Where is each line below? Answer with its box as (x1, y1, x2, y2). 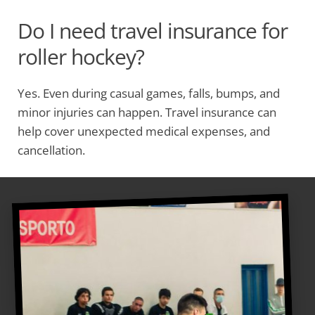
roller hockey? (18, 42, 144, 71)
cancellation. (18, 142, 85, 158)
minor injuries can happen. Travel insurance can (18, 104, 276, 120)
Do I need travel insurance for (18, 16, 288, 45)
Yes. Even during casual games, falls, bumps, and (18, 85, 280, 101)
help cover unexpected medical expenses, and (18, 123, 270, 139)
